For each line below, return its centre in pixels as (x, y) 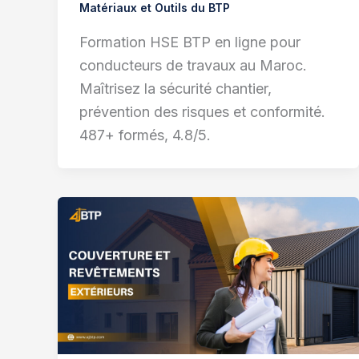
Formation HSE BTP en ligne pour (190, 42)
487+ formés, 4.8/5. (145, 135)
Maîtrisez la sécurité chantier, (175, 88)
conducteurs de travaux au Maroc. (193, 65)
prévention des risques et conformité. (202, 111)
